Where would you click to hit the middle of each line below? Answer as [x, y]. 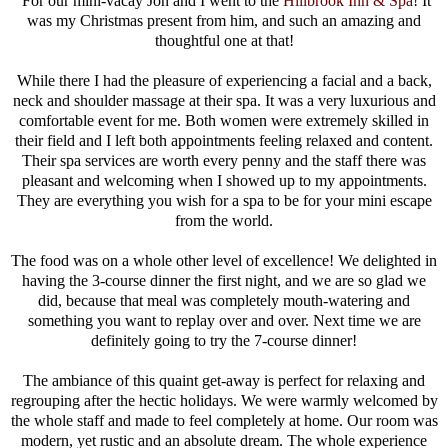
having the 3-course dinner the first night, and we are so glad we [224, 280]
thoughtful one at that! [224, 40]
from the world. [224, 220]
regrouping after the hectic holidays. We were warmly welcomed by [224, 400]
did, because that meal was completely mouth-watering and [224, 300]
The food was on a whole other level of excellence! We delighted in [224, 260]
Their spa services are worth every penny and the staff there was [224, 160]
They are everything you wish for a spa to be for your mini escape [224, 200]
